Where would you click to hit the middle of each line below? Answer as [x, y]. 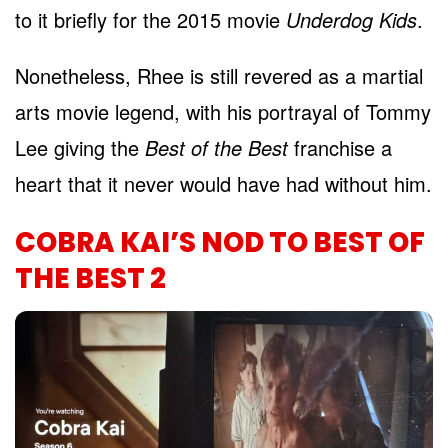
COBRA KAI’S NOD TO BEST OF [220, 243]
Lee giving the [80, 148]
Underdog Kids [351, 20]
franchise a [340, 148]
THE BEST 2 [90, 279]
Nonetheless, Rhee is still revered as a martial [219, 76]
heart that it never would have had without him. [223, 184]
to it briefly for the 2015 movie [150, 20]
